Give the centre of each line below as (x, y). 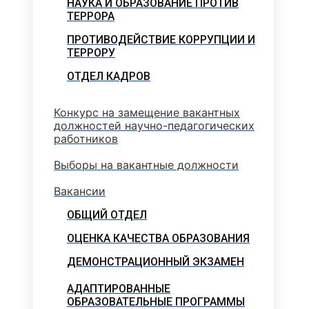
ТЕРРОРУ (91, 52)
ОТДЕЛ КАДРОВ (109, 76)
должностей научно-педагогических (154, 125)
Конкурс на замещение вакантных (147, 112)
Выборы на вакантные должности (146, 165)
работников (86, 138)
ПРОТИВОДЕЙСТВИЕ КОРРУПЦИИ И (161, 39)
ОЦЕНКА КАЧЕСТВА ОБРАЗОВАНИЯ (158, 238)
